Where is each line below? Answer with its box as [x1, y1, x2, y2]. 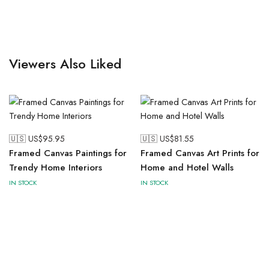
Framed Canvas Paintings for [9, 147, 127, 160]
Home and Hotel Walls [141, 161, 234, 174]
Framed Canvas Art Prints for [141, 147, 259, 160]
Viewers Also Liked [9, 54, 121, 73]
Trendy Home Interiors [9, 161, 102, 174]
